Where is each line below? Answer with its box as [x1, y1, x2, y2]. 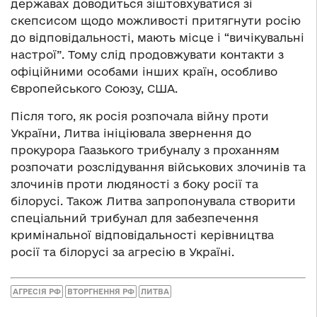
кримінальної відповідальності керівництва [11, 229, 274, 242]
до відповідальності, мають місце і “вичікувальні [11, 31, 304, 45]
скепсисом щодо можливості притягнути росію [11, 14, 301, 28]
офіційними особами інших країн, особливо [11, 65, 277, 79]
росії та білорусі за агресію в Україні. [11, 246, 234, 259]
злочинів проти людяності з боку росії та [11, 178, 258, 191]
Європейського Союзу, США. [11, 82, 178, 96]
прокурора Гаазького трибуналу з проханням [11, 144, 279, 157]
